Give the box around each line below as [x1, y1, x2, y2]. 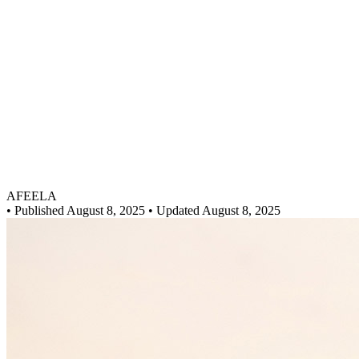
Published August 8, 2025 [11, 203, 145, 217]
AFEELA [6, 188, 57, 203]
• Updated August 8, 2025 [145, 203, 280, 217]
